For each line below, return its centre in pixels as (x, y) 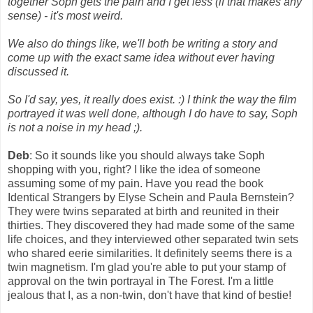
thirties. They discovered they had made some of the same (151, 226)
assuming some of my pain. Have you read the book (136, 184)
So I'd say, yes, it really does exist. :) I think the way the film (152, 100)
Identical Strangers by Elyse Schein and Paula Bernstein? (151, 198)
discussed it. (38, 72)
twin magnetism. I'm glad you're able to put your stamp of (147, 268)
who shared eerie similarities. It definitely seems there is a (150, 254)
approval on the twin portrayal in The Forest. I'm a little (141, 282)
